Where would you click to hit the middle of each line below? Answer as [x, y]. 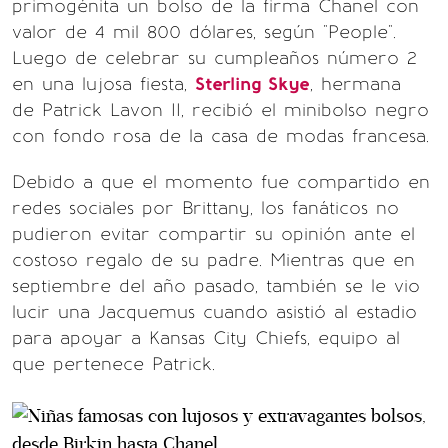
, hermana [355, 84]
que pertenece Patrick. [113, 364]
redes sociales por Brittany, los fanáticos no [205, 208]
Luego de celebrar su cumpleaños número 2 [214, 58]
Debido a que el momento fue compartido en [221, 182]
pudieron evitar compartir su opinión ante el [213, 234]
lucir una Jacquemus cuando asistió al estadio [214, 312]
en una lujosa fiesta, [103, 84]
